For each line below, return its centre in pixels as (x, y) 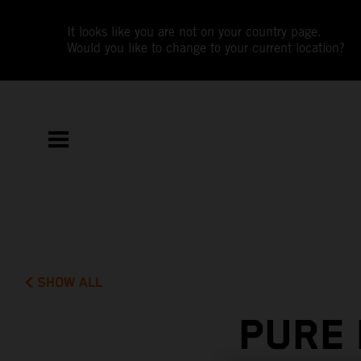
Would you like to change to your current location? (206, 48)
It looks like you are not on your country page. (195, 32)
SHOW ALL (70, 282)
